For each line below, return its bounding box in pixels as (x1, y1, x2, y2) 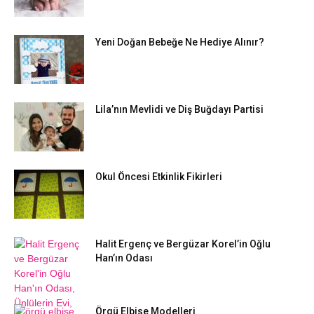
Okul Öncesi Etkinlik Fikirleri (95, 171, 222, 182)
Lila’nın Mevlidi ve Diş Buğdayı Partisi (95, 104, 264, 115)
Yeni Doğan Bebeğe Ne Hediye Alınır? (95, 36, 264, 48)
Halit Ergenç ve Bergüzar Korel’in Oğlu (95, 238, 271, 250)
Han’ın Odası (95, 252, 153, 264)
